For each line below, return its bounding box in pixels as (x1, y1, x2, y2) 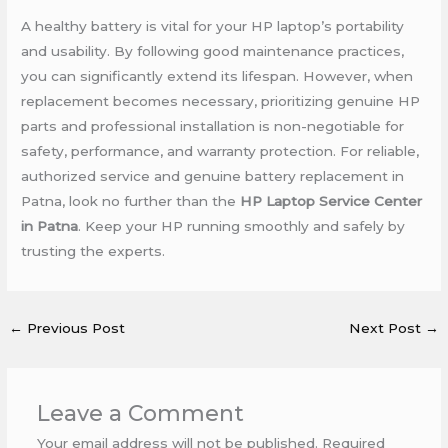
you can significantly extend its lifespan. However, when (21, 67, 414, 84)
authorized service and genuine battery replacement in (21, 167, 405, 184)
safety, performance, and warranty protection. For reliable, (21, 142, 420, 159)
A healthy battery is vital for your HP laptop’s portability (21, 17, 405, 34)
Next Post (348, 319, 425, 336)
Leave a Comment (36, 400, 244, 427)
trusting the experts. (21, 242, 166, 259)
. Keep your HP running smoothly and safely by (78, 217, 406, 234)
